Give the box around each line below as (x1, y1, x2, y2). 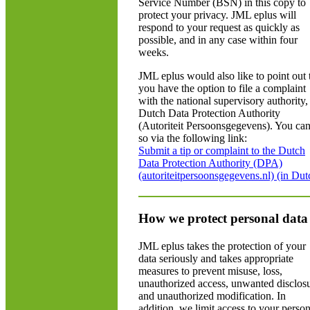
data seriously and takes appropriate (138, 253, 293, 264)
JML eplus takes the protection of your (138, 240, 306, 252)
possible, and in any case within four (138, 34, 298, 46)
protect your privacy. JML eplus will (138, 9, 296, 21)
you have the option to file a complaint (138, 82, 306, 94)
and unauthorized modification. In (138, 290, 286, 302)
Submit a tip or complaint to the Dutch (138, 145, 305, 156)
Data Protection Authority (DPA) (138, 157, 282, 169)
